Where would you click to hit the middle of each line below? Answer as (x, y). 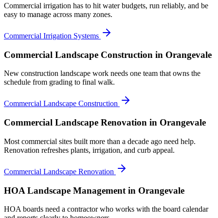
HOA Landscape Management (65, 190)
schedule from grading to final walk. (59, 82)
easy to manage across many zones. (58, 14)
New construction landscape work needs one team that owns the (102, 73)
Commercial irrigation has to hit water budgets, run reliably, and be (106, 5)
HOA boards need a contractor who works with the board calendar (106, 209)
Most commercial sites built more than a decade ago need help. (100, 141)
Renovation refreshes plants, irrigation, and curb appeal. (89, 150)
